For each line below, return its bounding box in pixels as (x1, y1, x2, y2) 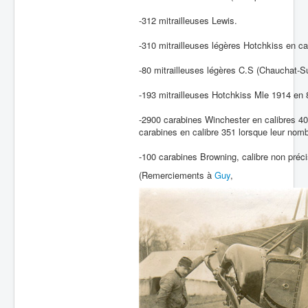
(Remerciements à (139, 168, 214, 181)
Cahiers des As (38, 60, 102, 73)
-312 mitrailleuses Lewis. (139, 14, 237, 27)
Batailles (38, 13, 75, 26)
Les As (38, 36, 67, 49)
